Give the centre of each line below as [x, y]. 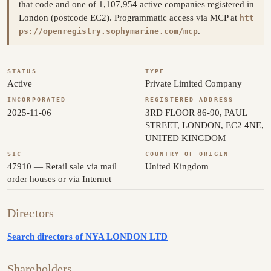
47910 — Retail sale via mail [62, 166]
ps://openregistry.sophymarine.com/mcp [108, 31]
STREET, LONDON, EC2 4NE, [204, 125]
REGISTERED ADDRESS [190, 100]
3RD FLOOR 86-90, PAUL [196, 112]
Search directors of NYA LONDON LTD [87, 236]
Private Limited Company [194, 84]
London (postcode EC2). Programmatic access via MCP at [129, 18]
